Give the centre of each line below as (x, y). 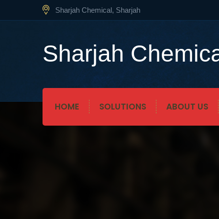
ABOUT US (187, 107)
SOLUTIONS (123, 107)
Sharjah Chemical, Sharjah (98, 10)
